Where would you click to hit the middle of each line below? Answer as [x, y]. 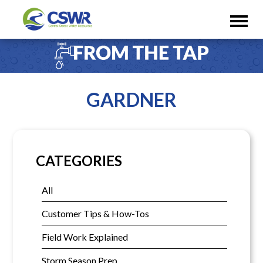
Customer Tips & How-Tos [95, 214]
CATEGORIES [79, 161]
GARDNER [131, 99]
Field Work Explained [85, 237]
